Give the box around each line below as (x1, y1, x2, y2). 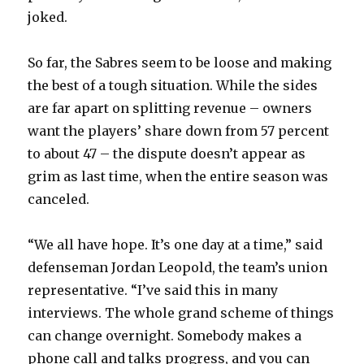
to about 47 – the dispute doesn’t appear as (28, 145, 306, 162)
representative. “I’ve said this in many (28, 282, 279, 299)
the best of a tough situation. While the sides (28, 77, 318, 94)
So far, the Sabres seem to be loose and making (28, 54, 332, 71)
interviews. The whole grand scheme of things (28, 305, 335, 322)
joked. (28, 9, 68, 26)
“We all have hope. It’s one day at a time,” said (28, 236, 323, 253)
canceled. (28, 191, 90, 208)
